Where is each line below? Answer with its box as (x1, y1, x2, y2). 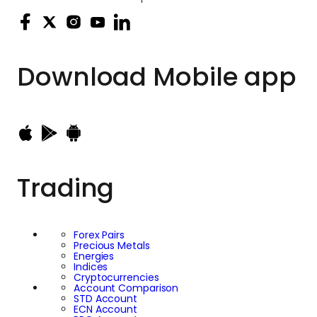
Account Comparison (74, 281, 179, 296)
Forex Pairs (74, 228, 125, 243)
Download (17, 59, 147, 96)
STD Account (74, 292, 137, 306)
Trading (17, 170, 115, 207)
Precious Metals (74, 238, 150, 253)
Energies (74, 249, 115, 264)
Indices (74, 260, 108, 275)
